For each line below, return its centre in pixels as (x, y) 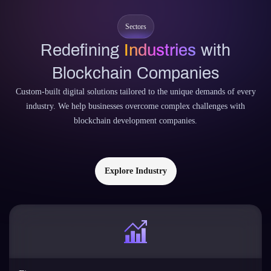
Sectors (135, 27)
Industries (160, 50)
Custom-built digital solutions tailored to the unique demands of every (135, 92)
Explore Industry (135, 171)
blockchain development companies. (135, 121)
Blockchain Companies (135, 73)
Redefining (82, 50)
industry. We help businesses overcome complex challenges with (135, 106)
